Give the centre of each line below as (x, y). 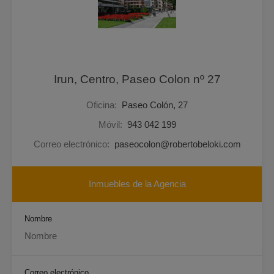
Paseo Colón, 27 (155, 105)
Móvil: (111, 124)
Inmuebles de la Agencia (137, 183)
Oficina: (103, 105)
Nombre (38, 218)
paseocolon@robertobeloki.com (177, 144)
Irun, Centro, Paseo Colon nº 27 (137, 79)
